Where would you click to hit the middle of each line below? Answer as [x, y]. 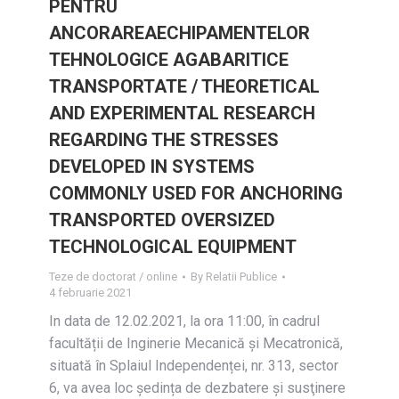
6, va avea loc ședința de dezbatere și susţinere [197, 388]
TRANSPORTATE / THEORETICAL [184, 86]
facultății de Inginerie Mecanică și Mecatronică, [196, 343]
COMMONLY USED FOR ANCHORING [196, 193]
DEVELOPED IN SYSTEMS [152, 167]
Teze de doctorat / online [113, 277]
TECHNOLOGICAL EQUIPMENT [173, 247]
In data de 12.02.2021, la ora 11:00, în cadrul [184, 321]
